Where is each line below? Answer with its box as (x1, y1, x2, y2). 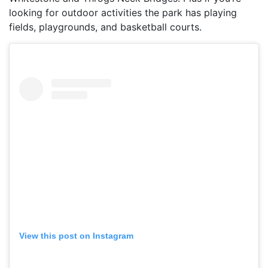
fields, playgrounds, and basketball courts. (9, 21, 202, 33)
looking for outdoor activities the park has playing (9, 7, 237, 19)
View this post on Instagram (19, 231, 133, 241)
